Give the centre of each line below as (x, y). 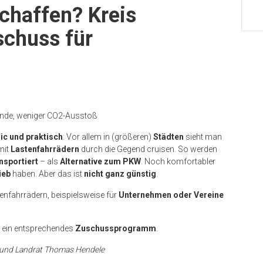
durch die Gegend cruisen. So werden (148, 149)
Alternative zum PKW (100, 162)
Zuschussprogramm (116, 229)
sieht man (203, 137)
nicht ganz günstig (120, 174)
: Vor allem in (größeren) (108, 137)
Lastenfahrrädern (45, 149)
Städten (168, 137)
